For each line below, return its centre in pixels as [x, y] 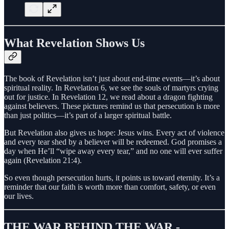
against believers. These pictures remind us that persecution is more [112, 106]
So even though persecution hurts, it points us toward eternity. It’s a [112, 178]
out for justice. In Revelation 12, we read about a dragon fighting [108, 97]
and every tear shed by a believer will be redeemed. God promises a [113, 142]
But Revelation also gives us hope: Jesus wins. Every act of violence [114, 133]
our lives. [19, 196]
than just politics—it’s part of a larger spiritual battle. [88, 116]
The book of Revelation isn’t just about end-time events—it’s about [112, 79]
